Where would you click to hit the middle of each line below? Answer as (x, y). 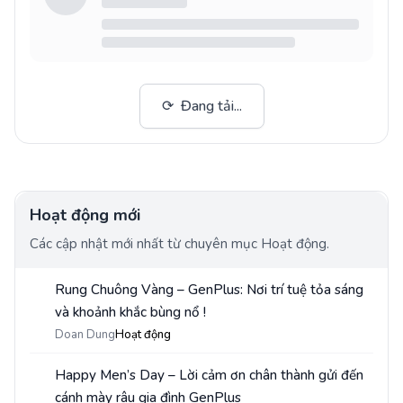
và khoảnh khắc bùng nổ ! (130, 313)
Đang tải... (211, 107)
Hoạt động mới (85, 215)
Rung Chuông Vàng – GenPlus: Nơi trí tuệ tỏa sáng (209, 290)
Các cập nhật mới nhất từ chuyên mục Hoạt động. (179, 244)
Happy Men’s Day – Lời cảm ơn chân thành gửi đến (209, 376)
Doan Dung (85, 335)
